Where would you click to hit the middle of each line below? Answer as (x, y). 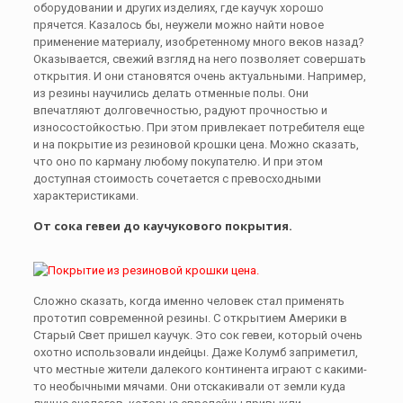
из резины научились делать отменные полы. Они (170, 93)
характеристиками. (85, 196)
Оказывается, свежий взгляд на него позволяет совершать (199, 59)
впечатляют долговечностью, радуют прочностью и (180, 110)
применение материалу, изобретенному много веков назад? (198, 42)
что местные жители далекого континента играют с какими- (200, 369)
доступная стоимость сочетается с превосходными (177, 179)
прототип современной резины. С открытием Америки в (190, 318)
